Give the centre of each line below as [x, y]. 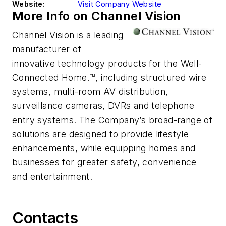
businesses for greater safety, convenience [104, 162]
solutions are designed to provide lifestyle [101, 134]
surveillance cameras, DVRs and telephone [103, 106]
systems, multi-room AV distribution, [90, 92]
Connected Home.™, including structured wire [109, 78]
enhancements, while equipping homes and [104, 148]
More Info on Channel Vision [97, 16]
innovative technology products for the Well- [107, 64]
